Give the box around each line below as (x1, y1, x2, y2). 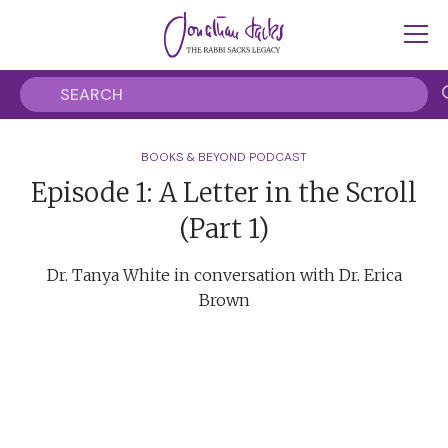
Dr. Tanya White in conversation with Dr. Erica (46, 265, 402, 285)
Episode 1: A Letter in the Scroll (31, 176, 417, 209)
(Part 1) (179, 212, 269, 245)
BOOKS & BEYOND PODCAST (141, 149, 307, 165)
